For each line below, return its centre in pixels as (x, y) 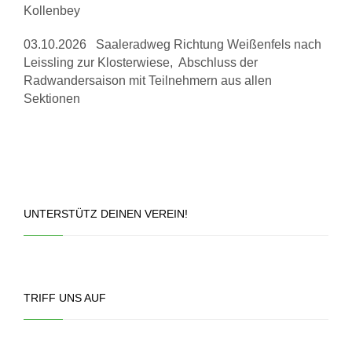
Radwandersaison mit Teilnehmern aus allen (148, 81)
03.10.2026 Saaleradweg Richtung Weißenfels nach (172, 45)
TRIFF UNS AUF (65, 298)
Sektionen (52, 99)
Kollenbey (52, 11)
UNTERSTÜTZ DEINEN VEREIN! (106, 214)
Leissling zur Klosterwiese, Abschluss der (141, 63)
